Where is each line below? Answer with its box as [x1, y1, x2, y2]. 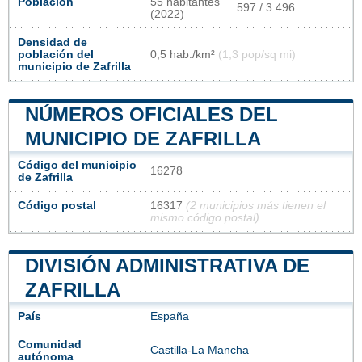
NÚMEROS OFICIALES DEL [25, 103, 278, 125]
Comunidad [18, 338, 82, 351]
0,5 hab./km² [150, 48, 218, 61]
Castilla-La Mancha [150, 343, 249, 356]
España [150, 309, 189, 322]
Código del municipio [18, 158, 137, 171]
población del [18, 48, 94, 61]
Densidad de [18, 36, 87, 48]
